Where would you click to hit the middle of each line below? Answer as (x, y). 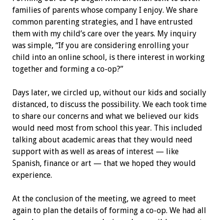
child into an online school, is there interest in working (108, 57)
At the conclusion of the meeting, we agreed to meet (104, 198)
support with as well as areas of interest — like (95, 151)
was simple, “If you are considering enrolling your (100, 45)
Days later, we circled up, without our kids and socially (109, 92)
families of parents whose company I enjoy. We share (105, 10)
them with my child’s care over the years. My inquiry (104, 33)
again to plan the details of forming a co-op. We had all (109, 210)
